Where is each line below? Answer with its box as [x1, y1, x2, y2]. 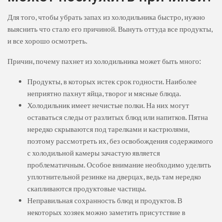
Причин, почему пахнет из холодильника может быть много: [7, 56, 201, 66]
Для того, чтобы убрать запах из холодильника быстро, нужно [7, 12, 205, 22]
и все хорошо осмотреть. [7, 36, 87, 46]
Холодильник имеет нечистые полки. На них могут [27, 101, 189, 110]
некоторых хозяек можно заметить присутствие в [27, 208, 185, 217]
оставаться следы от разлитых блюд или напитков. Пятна [27, 112, 208, 122]
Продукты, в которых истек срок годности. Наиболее [27, 77, 197, 86]
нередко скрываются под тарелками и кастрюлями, [27, 124, 189, 134]
